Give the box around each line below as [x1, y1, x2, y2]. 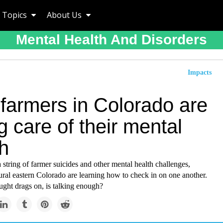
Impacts [188, 69, 212, 76]
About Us [47, 9, 84, 20]
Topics [2, 9, 29, 20]
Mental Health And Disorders [16, 32, 207, 47]
